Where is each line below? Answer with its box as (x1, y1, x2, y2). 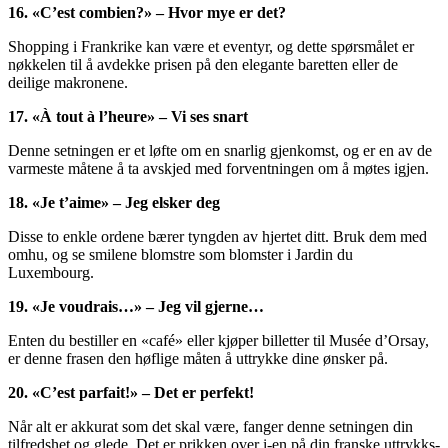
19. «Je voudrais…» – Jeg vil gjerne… (8, 298, 264, 316)
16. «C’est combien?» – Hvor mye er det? (8, 4, 286, 22)
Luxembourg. (8, 264, 94, 282)
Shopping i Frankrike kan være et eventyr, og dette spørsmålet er (8, 38, 414, 56)
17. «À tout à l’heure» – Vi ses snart (8, 108, 248, 126)
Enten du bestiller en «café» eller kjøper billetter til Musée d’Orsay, (8, 332, 429, 350)
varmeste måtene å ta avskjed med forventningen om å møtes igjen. (8, 160, 429, 178)
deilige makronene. (8, 74, 128, 92)
